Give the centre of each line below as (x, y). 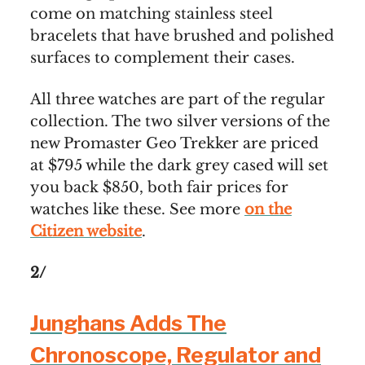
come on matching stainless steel (152, 14)
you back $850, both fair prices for (159, 188)
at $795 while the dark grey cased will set (179, 166)
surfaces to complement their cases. (163, 58)
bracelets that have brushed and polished (182, 36)
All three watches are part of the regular (178, 100)
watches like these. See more (137, 210)
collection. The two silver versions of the (180, 122)
